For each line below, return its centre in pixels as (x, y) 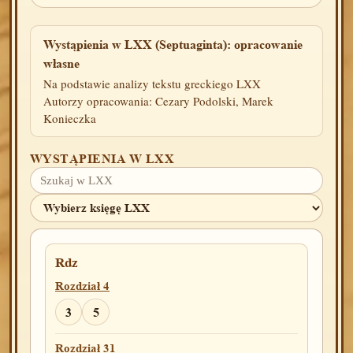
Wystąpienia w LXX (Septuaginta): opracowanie (173, 45)
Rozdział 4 (82, 286)
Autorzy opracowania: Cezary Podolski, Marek (158, 101)
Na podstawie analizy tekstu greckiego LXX (152, 84)
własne (61, 63)
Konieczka (70, 118)
